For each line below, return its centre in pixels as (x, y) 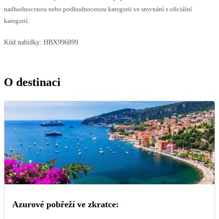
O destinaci (32, 82)
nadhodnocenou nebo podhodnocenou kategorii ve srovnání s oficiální (98, 9)
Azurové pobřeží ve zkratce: (66, 204)
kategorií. (17, 21)
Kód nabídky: (23, 42)
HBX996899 (61, 42)
